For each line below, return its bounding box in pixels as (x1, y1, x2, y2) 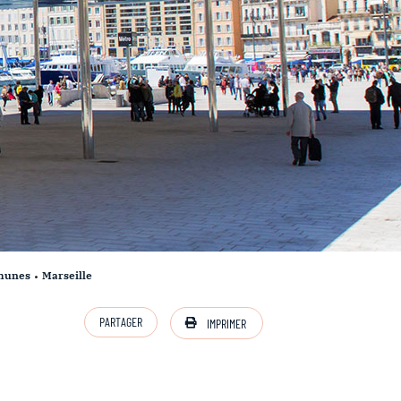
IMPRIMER (206, 315, 246, 331)
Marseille (42, 269, 92, 282)
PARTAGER (98, 314, 142, 329)
